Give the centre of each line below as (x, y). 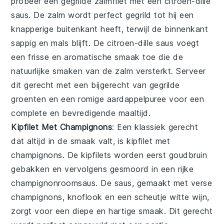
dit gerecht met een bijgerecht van (80, 85)
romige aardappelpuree (122, 99)
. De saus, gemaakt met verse (154, 183)
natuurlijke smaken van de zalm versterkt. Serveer (108, 71)
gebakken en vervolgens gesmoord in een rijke (102, 169)
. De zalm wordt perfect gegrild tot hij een (111, 15)
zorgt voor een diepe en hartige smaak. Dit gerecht (112, 211)
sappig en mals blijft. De (59, 43)
